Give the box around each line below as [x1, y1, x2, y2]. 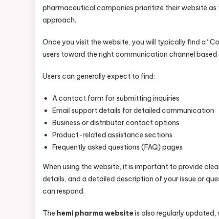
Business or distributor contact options [52, 118, 179, 127]
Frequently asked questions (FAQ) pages [52, 143, 183, 152]
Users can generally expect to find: [43, 72, 155, 81]
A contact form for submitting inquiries [52, 94, 179, 103]
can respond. [43, 187, 85, 196]
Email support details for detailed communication [52, 106, 214, 115]
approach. [43, 16, 76, 24]
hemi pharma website [57, 209, 133, 218]
